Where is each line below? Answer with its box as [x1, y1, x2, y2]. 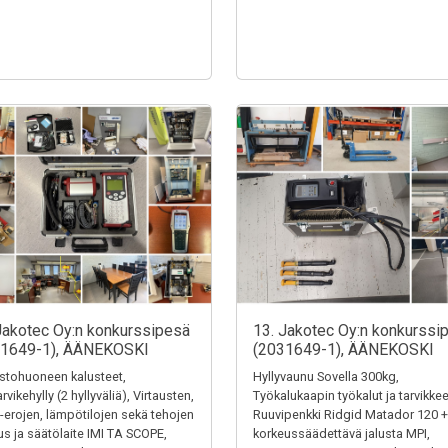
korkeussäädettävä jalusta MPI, [253, 426, 430, 441]
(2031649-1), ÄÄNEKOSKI [253, 340, 434, 359]
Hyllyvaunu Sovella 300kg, [253, 369, 399, 384]
